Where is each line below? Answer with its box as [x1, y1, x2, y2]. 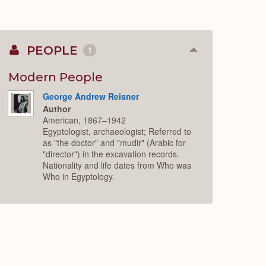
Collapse [193, 47, 231, 61]
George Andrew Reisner [43, 90, 140, 103]
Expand [193, 66, 226, 80]
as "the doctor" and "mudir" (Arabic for [43, 136, 186, 148]
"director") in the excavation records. [43, 147, 180, 160]
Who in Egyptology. [43, 170, 115, 182]
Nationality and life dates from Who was [43, 159, 192, 171]
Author [43, 102, 71, 115]
